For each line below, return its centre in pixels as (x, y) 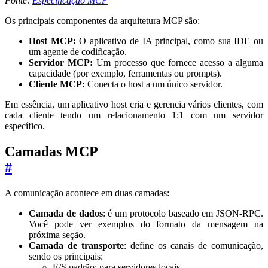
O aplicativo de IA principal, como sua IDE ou (170, 41)
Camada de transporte (76, 245)
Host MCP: (52, 41)
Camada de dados (66, 213)
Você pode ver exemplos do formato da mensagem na (146, 224)
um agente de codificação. (78, 51)
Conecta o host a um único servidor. (154, 84)
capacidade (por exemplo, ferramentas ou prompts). (125, 73)
